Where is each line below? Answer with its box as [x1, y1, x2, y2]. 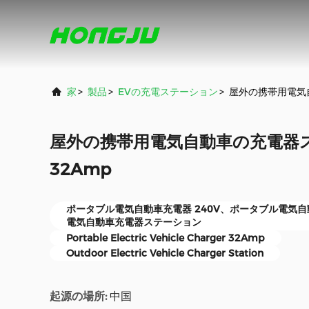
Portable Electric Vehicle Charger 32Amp [66, 232, 265, 244]
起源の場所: [50, 290, 107, 303]
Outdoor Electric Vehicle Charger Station [66, 247, 263, 259]
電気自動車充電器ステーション [66, 216, 201, 228]
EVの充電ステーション [118, 86, 218, 98]
